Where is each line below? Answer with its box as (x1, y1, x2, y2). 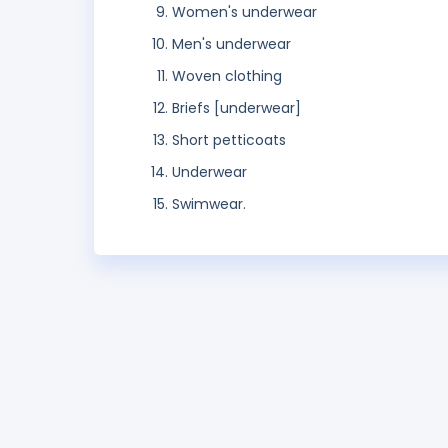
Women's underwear (172, 2, 317, 23)
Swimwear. (172, 194, 246, 215)
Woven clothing (172, 66, 282, 87)
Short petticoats (172, 130, 286, 151)
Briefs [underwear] (172, 98, 301, 119)
